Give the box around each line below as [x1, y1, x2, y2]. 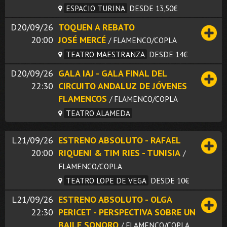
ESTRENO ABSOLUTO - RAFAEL [58, 134, 180, 146]
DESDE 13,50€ [129, 3, 177, 13]
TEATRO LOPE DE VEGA [66, 175, 146, 185]
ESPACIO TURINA [66, 3, 125, 13]
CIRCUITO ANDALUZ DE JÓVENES [58, 80, 187, 92]
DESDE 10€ [150, 175, 189, 185]
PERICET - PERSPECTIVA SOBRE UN [58, 206, 196, 218]
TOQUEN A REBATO [58, 21, 135, 33]
